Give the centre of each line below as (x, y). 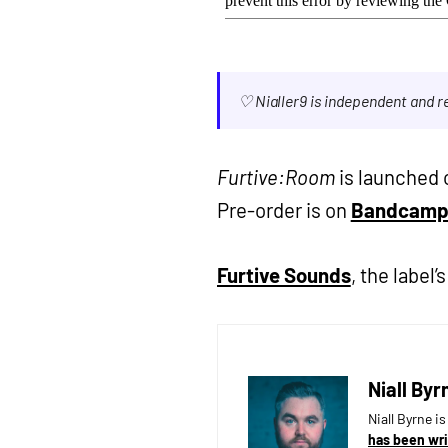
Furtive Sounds (284, 275)
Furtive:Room (276, 177)
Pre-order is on (284, 210)
